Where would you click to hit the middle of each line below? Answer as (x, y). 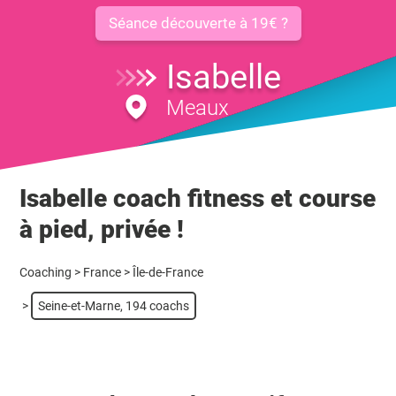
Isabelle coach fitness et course (198, 198)
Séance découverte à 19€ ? (198, 23)
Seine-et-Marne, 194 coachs (114, 306)
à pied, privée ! (102, 229)
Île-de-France (168, 272)
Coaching (46, 272)
